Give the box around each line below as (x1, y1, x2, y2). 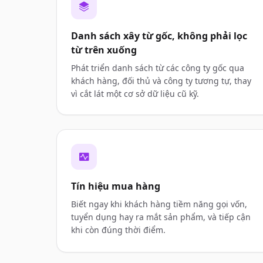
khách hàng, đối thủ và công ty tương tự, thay (71, 75, 251, 86)
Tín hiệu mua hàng (71, 180, 160, 193)
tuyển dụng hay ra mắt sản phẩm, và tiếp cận (71, 211, 251, 222)
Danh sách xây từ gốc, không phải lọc (71, 29, 247, 42)
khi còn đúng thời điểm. (71, 224, 166, 235)
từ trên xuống (71, 43, 137, 56)
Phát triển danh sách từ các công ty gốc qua (71, 62, 244, 73)
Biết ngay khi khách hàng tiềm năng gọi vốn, (71, 198, 247, 210)
